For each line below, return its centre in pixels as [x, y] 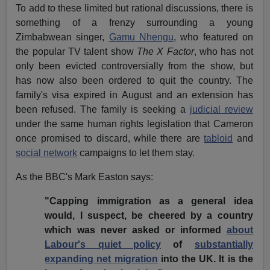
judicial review [221, 110]
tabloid [218, 139]
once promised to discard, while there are [110, 139]
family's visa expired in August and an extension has [134, 95]
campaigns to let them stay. [136, 153]
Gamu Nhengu [141, 37]
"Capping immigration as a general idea [149, 201]
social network [47, 153]
